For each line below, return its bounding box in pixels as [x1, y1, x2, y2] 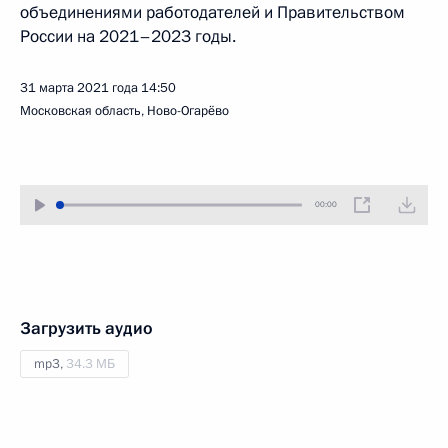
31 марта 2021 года [20, 79, 138, 97]
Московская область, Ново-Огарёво [20, 102, 229, 120]
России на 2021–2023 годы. [20, 25, 236, 48]
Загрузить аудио [20, 317, 153, 340]
